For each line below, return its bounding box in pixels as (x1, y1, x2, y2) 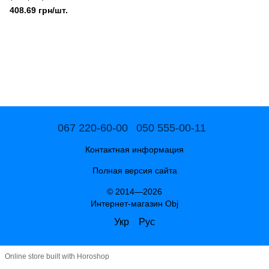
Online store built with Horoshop (5, 252, 109, 261)
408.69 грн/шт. (10, 5, 68, 15)
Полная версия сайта (92, 165, 177, 175)
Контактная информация (85, 144, 184, 154)
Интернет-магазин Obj (91, 198, 178, 208)
